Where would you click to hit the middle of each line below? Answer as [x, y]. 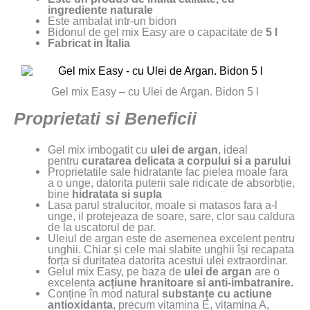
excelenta [73, 283]
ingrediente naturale [101, 9]
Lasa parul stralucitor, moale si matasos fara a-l [163, 205]
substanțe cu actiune [217, 294]
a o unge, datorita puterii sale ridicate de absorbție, [172, 183]
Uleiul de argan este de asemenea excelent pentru [172, 238]
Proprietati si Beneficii [105, 119]
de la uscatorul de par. [102, 227]
